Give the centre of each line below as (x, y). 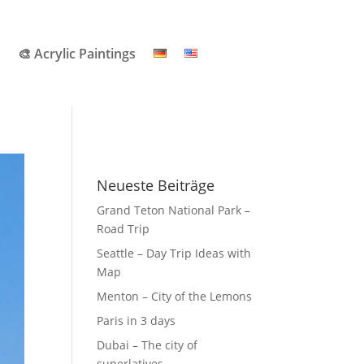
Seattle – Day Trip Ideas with (174, 253)
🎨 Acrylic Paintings (76, 53)
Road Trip (123, 229)
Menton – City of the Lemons (175, 297)
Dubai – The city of (147, 345)
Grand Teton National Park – (174, 210)
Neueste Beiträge (156, 186)
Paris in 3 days (136, 321)
